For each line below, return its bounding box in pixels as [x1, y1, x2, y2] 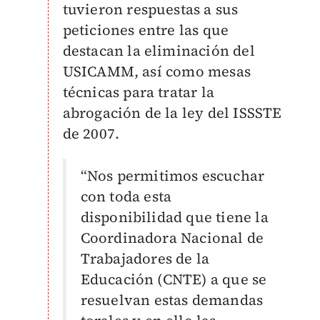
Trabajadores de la [80, 249, 210, 269]
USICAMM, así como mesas [62, 61, 251, 81]
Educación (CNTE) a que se [80, 269, 267, 289]
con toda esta [80, 186, 172, 206]
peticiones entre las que [62, 20, 229, 40]
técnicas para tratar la [62, 82, 215, 102]
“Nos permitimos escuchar [80, 166, 265, 186]
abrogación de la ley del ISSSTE [62, 103, 282, 123]
